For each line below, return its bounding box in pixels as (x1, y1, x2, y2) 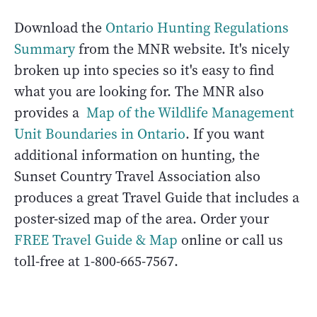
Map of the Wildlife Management (86, 103, 294, 122)
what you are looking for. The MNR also (14, 81, 264, 101)
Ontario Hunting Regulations (105, 18, 289, 38)
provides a (14, 103, 86, 122)
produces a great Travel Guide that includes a (14, 188, 299, 207)
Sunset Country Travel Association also (14, 166, 260, 186)
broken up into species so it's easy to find (14, 60, 274, 80)
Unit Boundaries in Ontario (14, 124, 185, 144)
